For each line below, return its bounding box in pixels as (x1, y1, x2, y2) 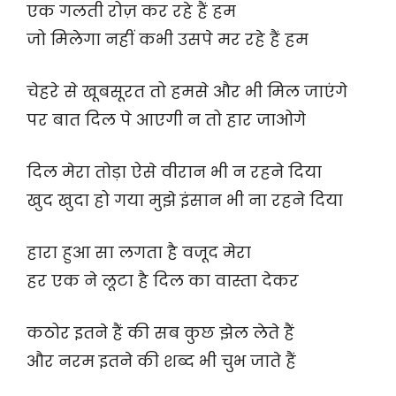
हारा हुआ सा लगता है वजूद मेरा (27, 241, 251, 264)
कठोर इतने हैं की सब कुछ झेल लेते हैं (27, 322, 294, 345)
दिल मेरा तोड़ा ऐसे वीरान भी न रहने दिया (27, 161, 322, 184)
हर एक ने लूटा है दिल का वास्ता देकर (27, 270, 299, 293)
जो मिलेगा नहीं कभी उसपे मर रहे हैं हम (27, 28, 308, 51)
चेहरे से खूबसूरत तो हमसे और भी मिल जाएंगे (27, 80, 347, 103)
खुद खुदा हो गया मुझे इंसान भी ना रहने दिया (27, 189, 343, 212)
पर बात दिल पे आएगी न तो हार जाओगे (27, 109, 306, 132)
